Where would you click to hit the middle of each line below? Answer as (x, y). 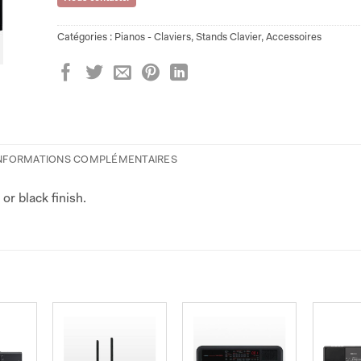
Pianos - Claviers (152, 37)
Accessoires (293, 37)
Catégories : (85, 37)
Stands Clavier (228, 37)
